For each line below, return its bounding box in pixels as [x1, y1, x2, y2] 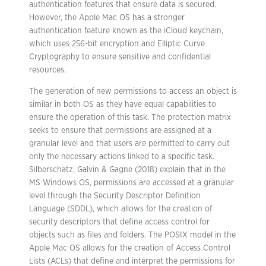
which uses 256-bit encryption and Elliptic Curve [29, 40, 205, 48]
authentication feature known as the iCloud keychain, [29, 27, 223, 35]
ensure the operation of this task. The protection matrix [29, 113, 231, 122]
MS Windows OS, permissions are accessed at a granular [29, 179, 234, 187]
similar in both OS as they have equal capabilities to [29, 100, 216, 109]
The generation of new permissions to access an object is [29, 87, 237, 96]
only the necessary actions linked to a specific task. [29, 153, 214, 161]
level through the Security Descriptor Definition [29, 192, 201, 200]
